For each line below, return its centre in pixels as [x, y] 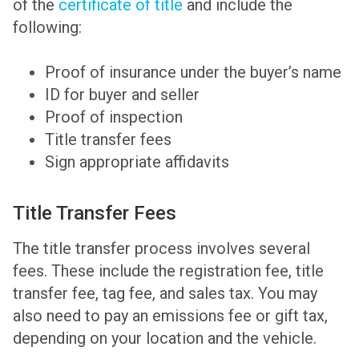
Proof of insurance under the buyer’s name [193, 73]
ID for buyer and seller [122, 95]
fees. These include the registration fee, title [168, 271]
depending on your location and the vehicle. [165, 339]
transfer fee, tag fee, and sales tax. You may [165, 294]
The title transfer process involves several [161, 249]
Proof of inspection [114, 117]
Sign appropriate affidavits [137, 162]
